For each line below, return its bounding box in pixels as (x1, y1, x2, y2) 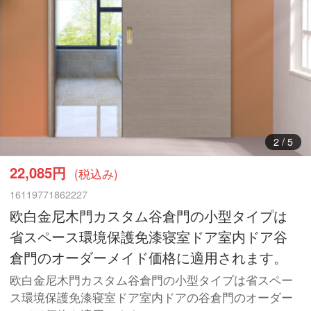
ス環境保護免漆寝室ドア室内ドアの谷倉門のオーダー (10, 289, 294, 306)
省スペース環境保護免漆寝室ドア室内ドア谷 (10, 226, 288, 246)
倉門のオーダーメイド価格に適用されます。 (10, 246, 288, 267)
